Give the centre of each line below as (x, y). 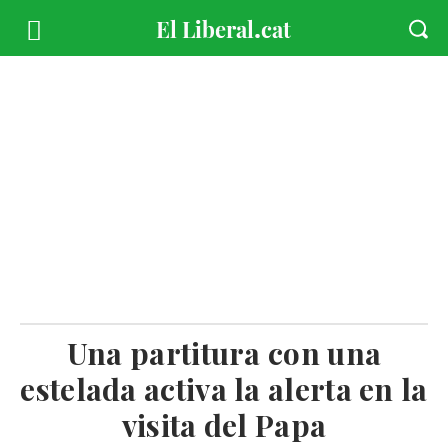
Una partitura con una (224, 353)
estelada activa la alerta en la (224, 389)
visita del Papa (224, 425)
